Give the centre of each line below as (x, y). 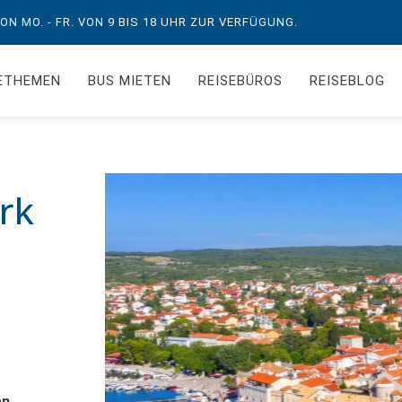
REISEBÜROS (240, 81)
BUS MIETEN (129, 81)
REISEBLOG (347, 81)
